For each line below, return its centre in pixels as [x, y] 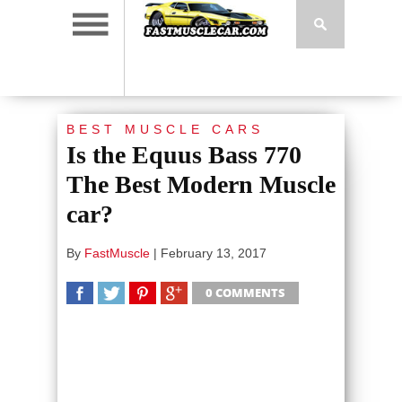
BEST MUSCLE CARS [165, 129]
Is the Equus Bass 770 [184, 155]
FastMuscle [117, 253]
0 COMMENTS [245, 293]
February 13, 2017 [214, 253]
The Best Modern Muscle [201, 184]
